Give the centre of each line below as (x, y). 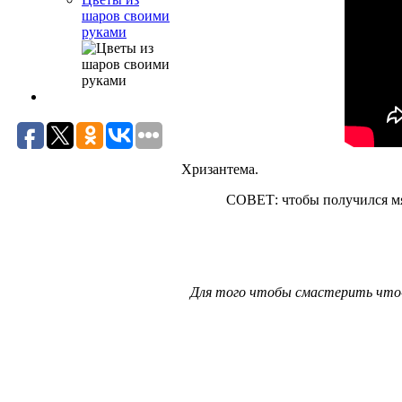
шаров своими (126, 16)
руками (104, 32)
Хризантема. (220, 169)
